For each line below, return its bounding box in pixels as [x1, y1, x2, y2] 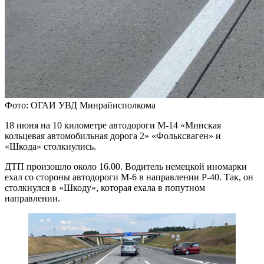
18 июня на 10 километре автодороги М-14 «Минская [5, 120, 221, 130]
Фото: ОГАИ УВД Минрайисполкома [5, 100, 156, 110]
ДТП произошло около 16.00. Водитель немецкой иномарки [5, 161, 247, 171]
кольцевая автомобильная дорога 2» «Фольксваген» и [5, 130, 221, 141]
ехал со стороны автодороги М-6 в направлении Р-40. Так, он [5, 171, 253, 182]
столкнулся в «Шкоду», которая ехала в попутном [5, 182, 205, 193]
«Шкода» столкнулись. [5, 141, 96, 151]
